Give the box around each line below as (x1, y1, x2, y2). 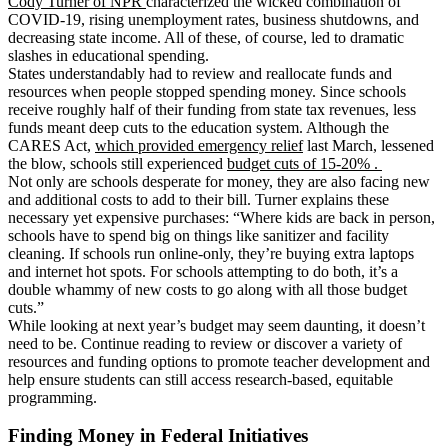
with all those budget (272, 280, 407, 298)
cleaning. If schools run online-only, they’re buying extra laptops (8, 244, 414, 262)
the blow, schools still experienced (8, 154, 227, 172)
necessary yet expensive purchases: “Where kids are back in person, (8, 208, 435, 226)
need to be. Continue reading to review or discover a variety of (8, 334, 402, 352)
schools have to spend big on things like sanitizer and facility (8, 226, 389, 244)
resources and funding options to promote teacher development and (8, 352, 430, 370)
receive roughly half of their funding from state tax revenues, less (8, 100, 416, 118)
